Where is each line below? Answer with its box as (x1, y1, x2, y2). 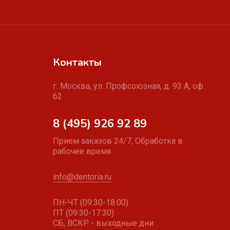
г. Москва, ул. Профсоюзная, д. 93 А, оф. (53, 81, 205, 91)
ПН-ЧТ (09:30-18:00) (53, 198, 129, 207)
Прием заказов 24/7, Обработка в (53, 136, 183, 146)
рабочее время (53, 146, 111, 156)
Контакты (53, 55, 102, 69)
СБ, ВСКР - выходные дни (53, 218, 154, 228)
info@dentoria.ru (53, 172, 112, 182)
